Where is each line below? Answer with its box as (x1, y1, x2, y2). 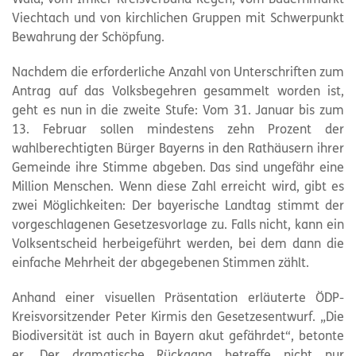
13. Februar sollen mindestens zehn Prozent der (12, 123, 344, 137)
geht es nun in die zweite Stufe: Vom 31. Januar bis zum (12, 104, 344, 118)
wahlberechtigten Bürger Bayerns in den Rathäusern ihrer (12, 142, 344, 156)
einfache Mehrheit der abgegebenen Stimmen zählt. (12, 257, 309, 270)
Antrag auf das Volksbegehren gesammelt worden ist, (12, 85, 344, 99)
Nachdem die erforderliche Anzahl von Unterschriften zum (12, 66, 344, 79)
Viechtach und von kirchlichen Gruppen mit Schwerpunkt (12, 12, 344, 25)
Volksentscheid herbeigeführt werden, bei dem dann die (12, 238, 344, 251)
